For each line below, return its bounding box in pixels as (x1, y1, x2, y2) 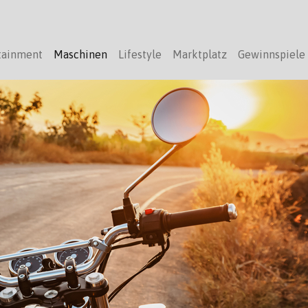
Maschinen (54, 48, 107, 61)
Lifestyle (118, 48, 162, 61)
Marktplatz (173, 48, 227, 61)
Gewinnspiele (238, 48, 305, 61)
